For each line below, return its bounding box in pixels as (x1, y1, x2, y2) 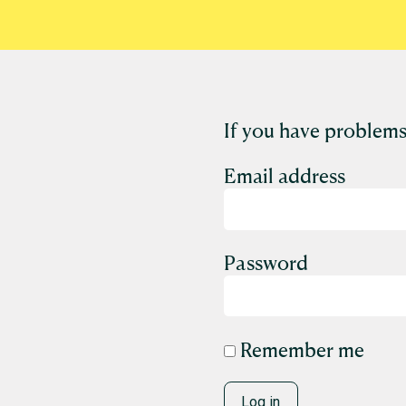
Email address (224, 162, 345, 188)
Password (224, 249, 308, 275)
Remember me (236, 336, 364, 362)
